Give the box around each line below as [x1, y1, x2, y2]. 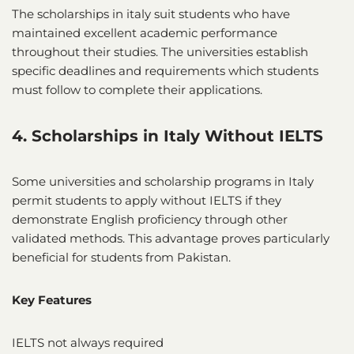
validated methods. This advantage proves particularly [12, 230, 330, 246]
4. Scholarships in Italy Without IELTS [12, 126, 323, 145]
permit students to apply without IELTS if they [12, 192, 281, 208]
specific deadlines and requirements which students [12, 62, 318, 78]
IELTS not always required [12, 334, 164, 350]
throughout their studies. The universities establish [12, 43, 308, 59]
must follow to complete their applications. [12, 81, 262, 97]
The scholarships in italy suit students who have [12, 6, 290, 21]
